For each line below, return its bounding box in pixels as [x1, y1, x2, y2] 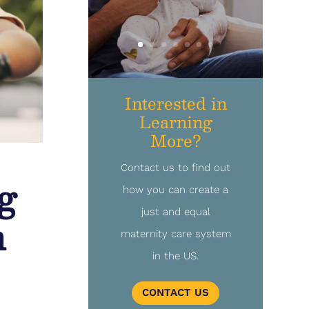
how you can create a [123, 183, 229, 197]
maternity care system [120, 228, 231, 241]
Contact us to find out [121, 161, 231, 175]
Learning [139, 108, 212, 136]
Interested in [124, 90, 227, 117]
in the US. [152, 250, 199, 263]
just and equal [141, 206, 210, 219]
